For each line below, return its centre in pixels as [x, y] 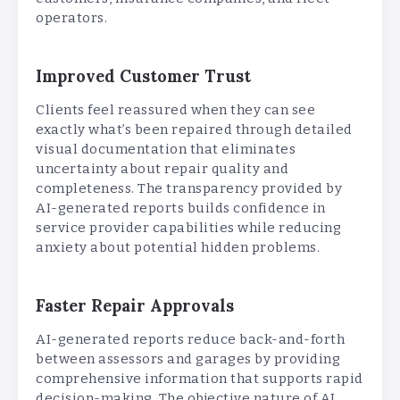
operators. [71, 17]
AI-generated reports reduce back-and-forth [190, 339]
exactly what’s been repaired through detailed [194, 129]
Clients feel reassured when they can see [175, 109]
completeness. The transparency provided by [189, 188]
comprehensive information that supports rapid [200, 378]
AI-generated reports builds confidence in [181, 208]
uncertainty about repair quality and [162, 168]
